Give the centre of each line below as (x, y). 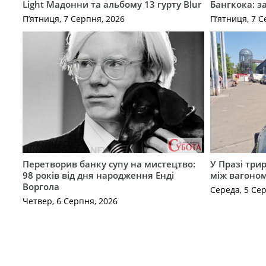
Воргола (41, 186)
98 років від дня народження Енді (98, 175)
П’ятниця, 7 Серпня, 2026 (73, 19)
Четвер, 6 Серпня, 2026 (70, 201)
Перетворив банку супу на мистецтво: (109, 164)
